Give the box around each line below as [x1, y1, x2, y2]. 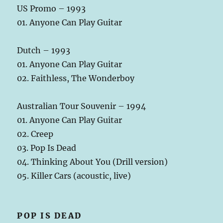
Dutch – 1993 [17, 45, 71, 56]
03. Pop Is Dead [17, 143, 77, 153]
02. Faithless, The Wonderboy [17, 73, 135, 84]
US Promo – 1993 [17, 3, 86, 14]
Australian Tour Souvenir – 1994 [17, 101, 146, 111]
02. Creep [17, 129, 54, 139]
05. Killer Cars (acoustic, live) [17, 171, 131, 181]
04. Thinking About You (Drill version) [17, 157, 168, 167]
